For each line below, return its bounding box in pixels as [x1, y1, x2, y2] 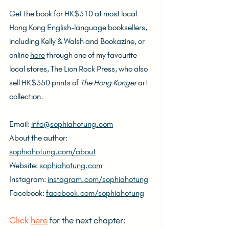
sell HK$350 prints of [9, 77, 80, 87]
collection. [9, 91, 43, 101]
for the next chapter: [48, 214, 128, 226]
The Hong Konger [80, 77, 136, 87]
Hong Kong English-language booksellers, [9, 22, 149, 32]
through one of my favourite [45, 50, 139, 60]
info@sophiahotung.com [31, 119, 113, 129]
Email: [9, 119, 31, 129]
